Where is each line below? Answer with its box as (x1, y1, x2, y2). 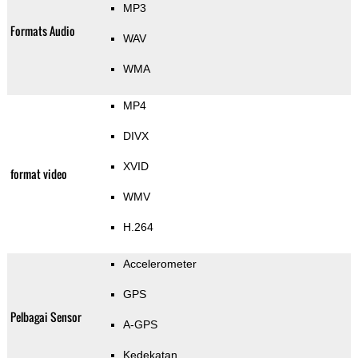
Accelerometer (122, 257, 197, 271)
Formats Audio (10, 22, 75, 40)
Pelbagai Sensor (10, 308, 82, 326)
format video (10, 165, 67, 183)
